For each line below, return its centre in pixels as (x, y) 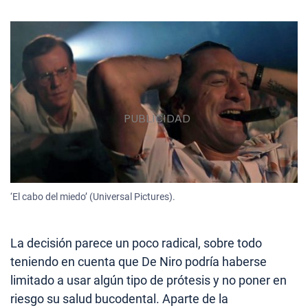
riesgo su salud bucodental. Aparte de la (119, 299)
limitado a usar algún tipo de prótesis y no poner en (148, 280)
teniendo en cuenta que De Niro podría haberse (139, 262)
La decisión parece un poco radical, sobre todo (136, 243)
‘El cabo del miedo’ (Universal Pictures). (93, 197)
